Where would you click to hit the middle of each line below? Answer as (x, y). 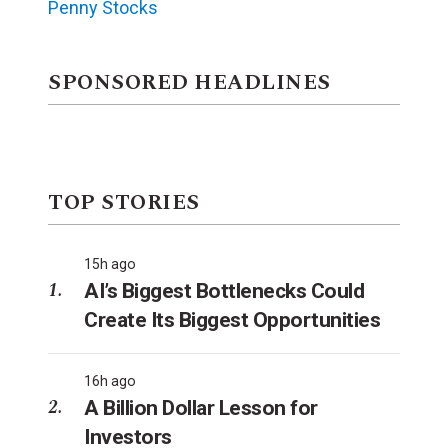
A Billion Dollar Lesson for (201, 407)
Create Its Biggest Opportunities (232, 319)
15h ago (110, 263)
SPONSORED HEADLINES (189, 82)
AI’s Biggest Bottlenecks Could (224, 290)
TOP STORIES (124, 202)
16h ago (110, 380)
